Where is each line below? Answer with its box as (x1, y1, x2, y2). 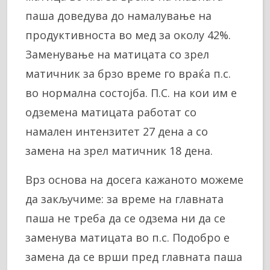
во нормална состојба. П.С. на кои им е (25, 86, 237, 101)
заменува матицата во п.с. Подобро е (25, 230, 230, 245)
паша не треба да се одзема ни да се (25, 211, 225, 226)
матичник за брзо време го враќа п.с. (25, 66, 231, 81)
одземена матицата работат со (25, 105, 196, 120)
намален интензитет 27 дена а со (25, 124, 208, 139)
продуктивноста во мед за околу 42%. (25, 28, 231, 43)
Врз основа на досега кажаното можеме (25, 172, 243, 187)
